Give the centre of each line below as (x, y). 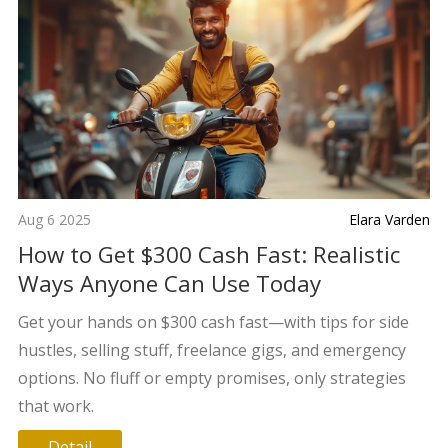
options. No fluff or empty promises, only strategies (211, 377)
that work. (55, 405)
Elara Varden (390, 219)
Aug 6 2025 (54, 219)
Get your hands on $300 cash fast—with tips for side (213, 321)
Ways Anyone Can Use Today (169, 283)
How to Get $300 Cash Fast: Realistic (208, 254)
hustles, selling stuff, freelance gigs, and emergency (211, 349)
